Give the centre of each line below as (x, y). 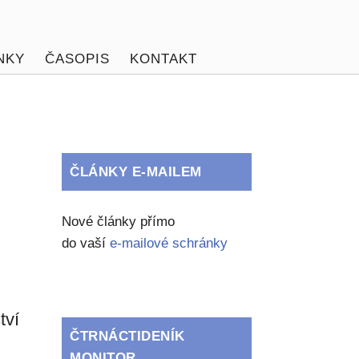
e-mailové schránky (169, 243)
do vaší (86, 243)
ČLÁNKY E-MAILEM (136, 172)
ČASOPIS (77, 59)
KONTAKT (163, 59)
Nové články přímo (119, 222)
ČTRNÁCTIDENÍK (127, 336)
